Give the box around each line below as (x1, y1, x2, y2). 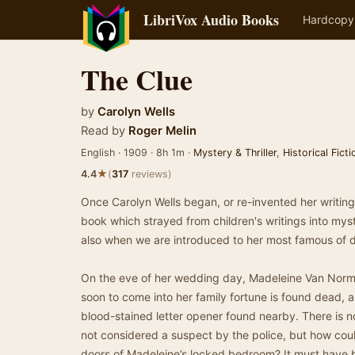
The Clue (81, 59, 193, 100)
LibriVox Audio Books (143, 10, 279, 30)
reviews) (128, 168, 172, 180)
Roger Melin (128, 124, 197, 138)
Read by (81, 124, 125, 138)
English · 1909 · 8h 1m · (81, 147, 193, 158)
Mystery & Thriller (193, 147, 277, 158)
